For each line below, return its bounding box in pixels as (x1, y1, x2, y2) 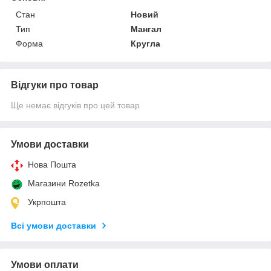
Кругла (131, 38, 161, 48)
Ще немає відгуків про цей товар (11, 100, 140, 110)
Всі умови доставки (11, 220, 96, 230)
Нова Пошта (28, 159, 76, 169)
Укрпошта (28, 197, 66, 207)
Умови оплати (11, 259, 79, 270)
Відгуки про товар (11, 79, 99, 90)
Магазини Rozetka (28, 178, 100, 188)
